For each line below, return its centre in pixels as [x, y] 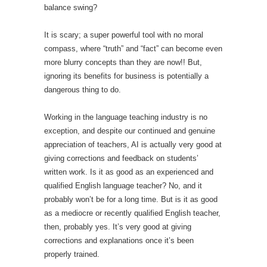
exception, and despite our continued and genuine [130, 131]
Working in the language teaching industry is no [126, 117]
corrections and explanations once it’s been [119, 240]
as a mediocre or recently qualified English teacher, [132, 213]
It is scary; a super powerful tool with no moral [124, 35]
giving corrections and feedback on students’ [121, 158]
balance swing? [71, 7]
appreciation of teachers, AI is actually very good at [133, 144]
